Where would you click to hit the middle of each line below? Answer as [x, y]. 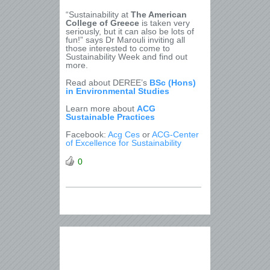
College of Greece [102, 23]
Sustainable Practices [110, 117]
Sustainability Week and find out [127, 57]
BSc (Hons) [173, 83]
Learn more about [101, 108]
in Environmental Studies [118, 91]
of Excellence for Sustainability [124, 143]
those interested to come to [118, 48]
